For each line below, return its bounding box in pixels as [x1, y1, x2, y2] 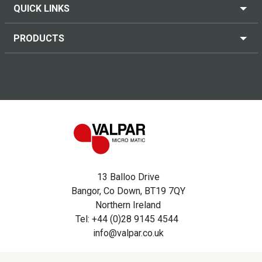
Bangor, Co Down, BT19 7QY [71, 185, 185, 197]
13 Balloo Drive [96, 171, 160, 183]
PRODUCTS [13, 32, 64, 44]
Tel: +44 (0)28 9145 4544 [75, 213, 181, 225]
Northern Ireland [95, 199, 161, 211]
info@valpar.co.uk [92, 227, 164, 239]
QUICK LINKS [13, 2, 70, 14]
